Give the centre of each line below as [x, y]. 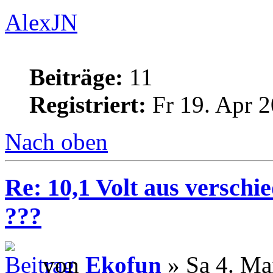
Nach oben [56, 141]
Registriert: [88, 104]
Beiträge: [76, 77]
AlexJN [41, 22]
